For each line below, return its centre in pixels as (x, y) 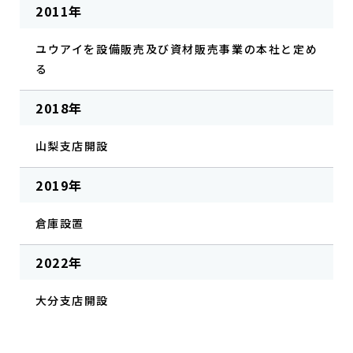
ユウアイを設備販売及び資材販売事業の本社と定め (176, 49)
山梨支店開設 (72, 146)
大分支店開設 (72, 300)
